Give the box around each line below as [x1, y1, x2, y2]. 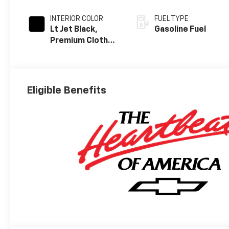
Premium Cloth [50, 37, 108, 45]
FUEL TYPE [154, 15, 189, 23]
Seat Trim [50, 48, 88, 57]
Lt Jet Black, [50, 26, 98, 34]
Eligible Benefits [27, 85, 107, 96]
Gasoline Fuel [154, 26, 207, 34]
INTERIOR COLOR [50, 15, 104, 23]
